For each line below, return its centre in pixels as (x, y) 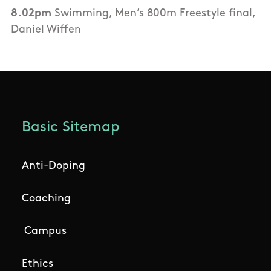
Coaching (46, 199)
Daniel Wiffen (46, 30)
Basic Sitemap (71, 128)
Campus (45, 232)
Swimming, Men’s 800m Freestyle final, (153, 14)
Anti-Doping (54, 166)
